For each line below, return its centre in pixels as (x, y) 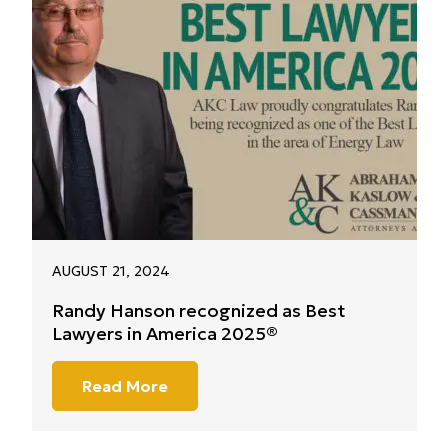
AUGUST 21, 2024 (110, 271)
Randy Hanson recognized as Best (198, 310)
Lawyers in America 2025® (164, 333)
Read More (124, 386)
